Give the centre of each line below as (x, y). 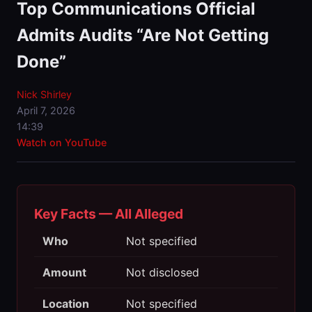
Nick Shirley (44, 95)
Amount (64, 273)
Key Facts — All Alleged (109, 214)
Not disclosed (163, 273)
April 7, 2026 (46, 111)
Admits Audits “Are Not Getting (143, 36)
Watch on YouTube (62, 143)
